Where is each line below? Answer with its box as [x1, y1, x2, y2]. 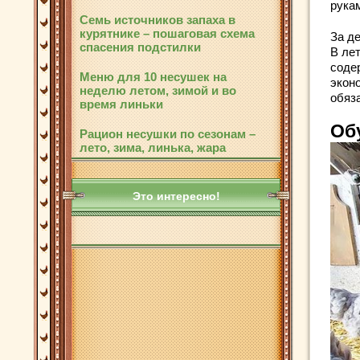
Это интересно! [132, 190, 220, 202]
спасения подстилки [80, 40, 201, 54]
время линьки [80, 97, 163, 111]
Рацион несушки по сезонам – [80, 127, 256, 141]
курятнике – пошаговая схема [80, 27, 255, 40]
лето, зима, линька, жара [80, 141, 226, 154]
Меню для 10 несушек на [80, 70, 227, 84]
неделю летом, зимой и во [80, 84, 236, 97]
